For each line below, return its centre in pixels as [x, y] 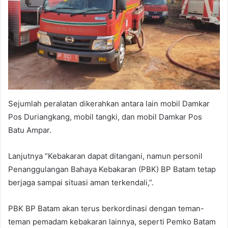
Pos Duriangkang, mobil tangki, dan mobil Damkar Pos [105, 117]
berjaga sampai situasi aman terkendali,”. [81, 182]
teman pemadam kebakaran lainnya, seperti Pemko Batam [112, 221]
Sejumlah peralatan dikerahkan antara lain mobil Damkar [109, 103]
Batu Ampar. [30, 130]
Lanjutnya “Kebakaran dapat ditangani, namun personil [105, 156]
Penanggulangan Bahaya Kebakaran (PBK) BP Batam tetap [112, 169]
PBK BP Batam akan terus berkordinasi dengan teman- [106, 208]
